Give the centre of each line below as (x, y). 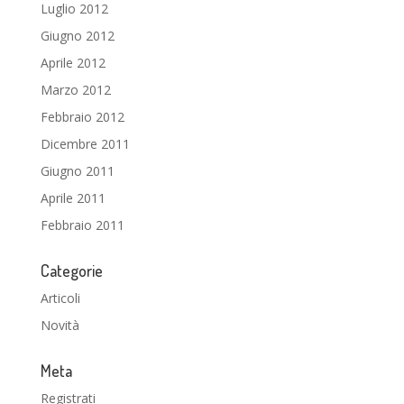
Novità (60, 325)
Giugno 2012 (77, 36)
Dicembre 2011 (85, 144)
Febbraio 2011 (82, 225)
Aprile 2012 (73, 63)
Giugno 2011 (77, 171)
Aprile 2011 (73, 198)
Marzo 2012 (75, 90)
